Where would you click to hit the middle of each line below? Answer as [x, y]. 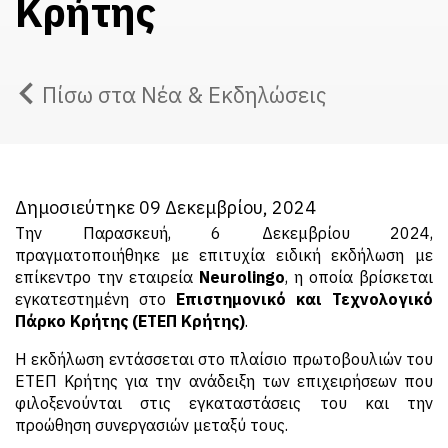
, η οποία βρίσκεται [359, 277]
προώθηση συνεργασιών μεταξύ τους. [151, 425]
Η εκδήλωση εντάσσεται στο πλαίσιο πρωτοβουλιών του [224, 359]
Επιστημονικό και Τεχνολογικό [299, 299]
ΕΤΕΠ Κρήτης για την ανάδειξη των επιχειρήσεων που [224, 381]
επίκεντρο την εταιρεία [107, 277]
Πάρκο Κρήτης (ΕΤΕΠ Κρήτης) [130, 321]
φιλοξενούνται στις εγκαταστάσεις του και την [224, 403]
